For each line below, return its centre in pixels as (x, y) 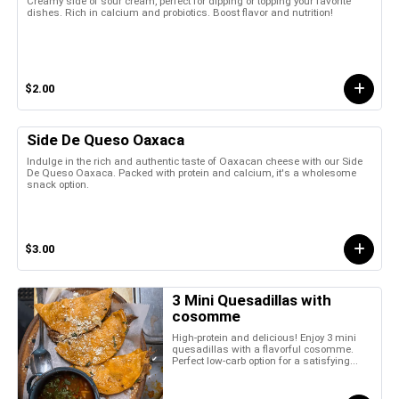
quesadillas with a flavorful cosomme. (263, 349)
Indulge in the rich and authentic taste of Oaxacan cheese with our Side (195, 161)
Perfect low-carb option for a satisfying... (265, 360)
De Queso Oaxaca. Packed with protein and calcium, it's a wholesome (191, 172)
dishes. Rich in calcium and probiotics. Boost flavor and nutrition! (180, 12)
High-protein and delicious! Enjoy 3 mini (265, 337)
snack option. (58, 184)
